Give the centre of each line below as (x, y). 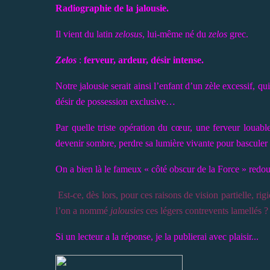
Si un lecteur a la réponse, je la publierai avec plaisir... (157, 236)
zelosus (129, 34)
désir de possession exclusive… (115, 101)
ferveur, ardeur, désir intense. (144, 60)
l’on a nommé (83, 210)
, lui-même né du (175, 34)
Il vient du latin (85, 34)
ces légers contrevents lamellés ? (206, 210)
